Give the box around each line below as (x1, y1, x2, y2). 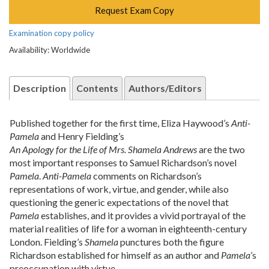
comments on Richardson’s (91, 169, 202, 181)
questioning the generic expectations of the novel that (10, 196, 229, 208)
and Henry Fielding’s (39, 130, 124, 142)
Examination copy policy (9, 28, 94, 38)
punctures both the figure (118, 235, 224, 247)
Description (13, 82, 66, 94)
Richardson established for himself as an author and (10, 249, 221, 261)
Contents (76, 82, 118, 94)
